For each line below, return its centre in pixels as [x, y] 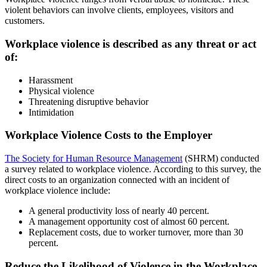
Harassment [51, 80]
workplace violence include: [58, 191]
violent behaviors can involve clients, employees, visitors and [119, 10]
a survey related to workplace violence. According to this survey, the [133, 169]
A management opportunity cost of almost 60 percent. [129, 222]
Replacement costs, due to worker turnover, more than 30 [136, 232]
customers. [25, 21]
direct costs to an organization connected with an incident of [117, 180]
